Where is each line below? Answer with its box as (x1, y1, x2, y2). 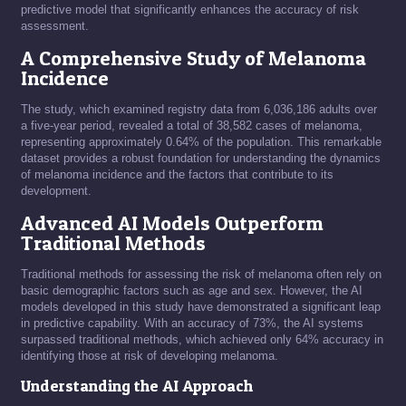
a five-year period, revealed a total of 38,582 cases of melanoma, (21, 119, 362, 133)
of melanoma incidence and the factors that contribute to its (21, 168, 333, 182)
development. (21, 184, 92, 198)
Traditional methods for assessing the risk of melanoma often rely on (21, 267, 382, 282)
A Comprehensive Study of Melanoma (21, 46, 366, 71)
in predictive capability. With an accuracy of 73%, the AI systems (21, 316, 363, 331)
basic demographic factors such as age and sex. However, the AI (21, 284, 362, 298)
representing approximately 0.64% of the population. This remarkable (21, 135, 382, 150)
